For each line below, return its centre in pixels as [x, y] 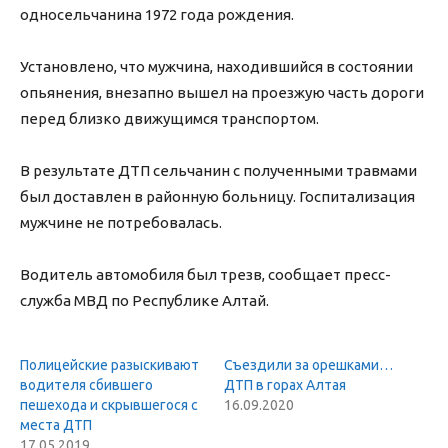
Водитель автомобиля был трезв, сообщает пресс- [205, 275]
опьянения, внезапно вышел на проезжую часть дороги [222, 93]
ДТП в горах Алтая [285, 385]
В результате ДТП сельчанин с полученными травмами [218, 171]
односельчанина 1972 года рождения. [157, 15]
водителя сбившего [86, 385]
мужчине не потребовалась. [121, 223]
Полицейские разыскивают [109, 365]
